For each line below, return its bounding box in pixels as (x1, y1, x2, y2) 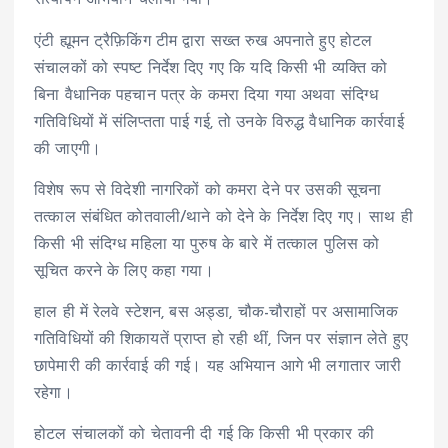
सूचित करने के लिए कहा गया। (34, 263, 214, 280)
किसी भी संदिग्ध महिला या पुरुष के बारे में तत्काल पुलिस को (34, 236, 380, 253)
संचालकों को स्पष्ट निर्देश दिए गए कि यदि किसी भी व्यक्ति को (34, 60, 388, 77)
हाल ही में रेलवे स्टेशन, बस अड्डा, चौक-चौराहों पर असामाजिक (34, 304, 398, 321)
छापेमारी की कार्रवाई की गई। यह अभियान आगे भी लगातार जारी (34, 358, 402, 375)
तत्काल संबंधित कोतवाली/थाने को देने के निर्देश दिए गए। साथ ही (34, 209, 413, 226)
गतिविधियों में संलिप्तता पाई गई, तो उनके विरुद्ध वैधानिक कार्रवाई (34, 114, 404, 131)
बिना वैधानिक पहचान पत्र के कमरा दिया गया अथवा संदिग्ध (34, 87, 379, 104)
